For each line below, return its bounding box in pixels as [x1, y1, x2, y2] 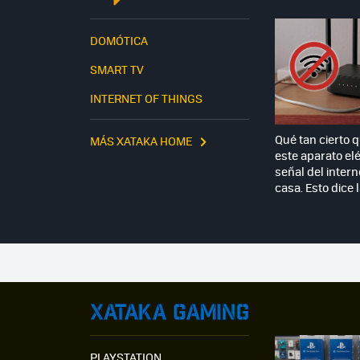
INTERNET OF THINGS [90, 90, 202, 107]
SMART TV [90, 61, 144, 78]
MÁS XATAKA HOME [90, 133, 192, 149]
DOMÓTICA [90, 32, 148, 49]
